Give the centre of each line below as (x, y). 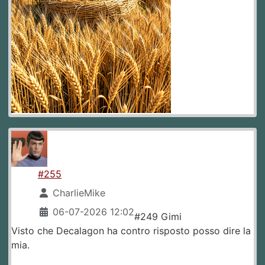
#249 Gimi (158, 217)
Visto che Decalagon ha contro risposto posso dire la (131, 231)
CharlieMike (79, 193)
